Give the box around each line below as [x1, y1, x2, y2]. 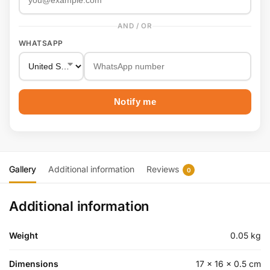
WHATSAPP [19, 39, 63, 48]
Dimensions [9, 258, 58, 269]
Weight [9, 230, 38, 240]
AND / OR [118, 22, 152, 31]
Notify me [114, 97, 156, 107]
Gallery [9, 163, 36, 174]
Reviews [146, 163, 179, 174]
